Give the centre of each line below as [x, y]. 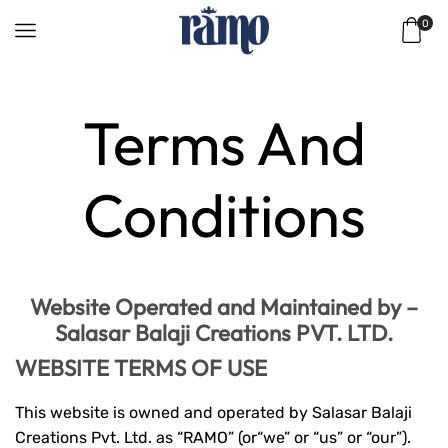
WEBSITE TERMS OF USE [141, 367]
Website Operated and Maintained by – [224, 306]
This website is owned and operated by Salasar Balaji [213, 412]
